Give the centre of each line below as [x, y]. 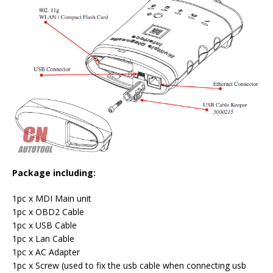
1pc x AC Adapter [46, 252]
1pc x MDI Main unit [52, 198]
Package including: [54, 173]
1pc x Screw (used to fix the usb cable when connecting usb [129, 265]
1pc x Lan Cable [43, 239]
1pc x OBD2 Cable [48, 212]
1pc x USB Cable [44, 225]
